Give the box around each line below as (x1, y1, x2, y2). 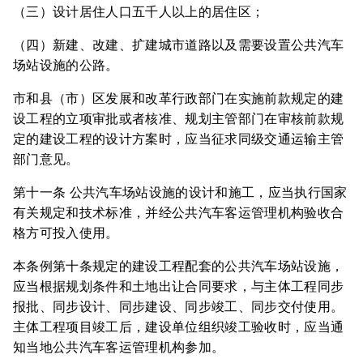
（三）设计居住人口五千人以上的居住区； (13, 4, 265, 19)
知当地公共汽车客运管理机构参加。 (13, 340, 225, 355)
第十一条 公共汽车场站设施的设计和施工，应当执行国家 (13, 185, 348, 200)
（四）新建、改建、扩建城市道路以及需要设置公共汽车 (13, 37, 344, 53)
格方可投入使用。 (13, 225, 119, 241)
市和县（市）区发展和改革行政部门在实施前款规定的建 (13, 91, 344, 106)
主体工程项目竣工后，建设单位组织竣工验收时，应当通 (13, 319, 344, 335)
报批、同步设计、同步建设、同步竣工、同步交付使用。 (13, 299, 344, 314)
